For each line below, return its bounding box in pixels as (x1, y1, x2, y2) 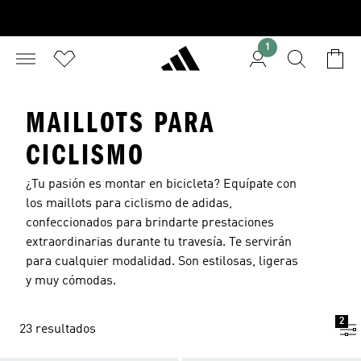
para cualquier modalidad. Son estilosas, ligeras (26, 255, 298, 268)
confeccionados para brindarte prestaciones (26, 217, 274, 230)
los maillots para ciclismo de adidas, (26, 197, 232, 210)
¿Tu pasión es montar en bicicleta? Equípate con (26, 178, 297, 191)
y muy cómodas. (26, 275, 116, 288)
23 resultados (19, 323, 96, 336)
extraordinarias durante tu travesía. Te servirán (26, 236, 292, 249)
